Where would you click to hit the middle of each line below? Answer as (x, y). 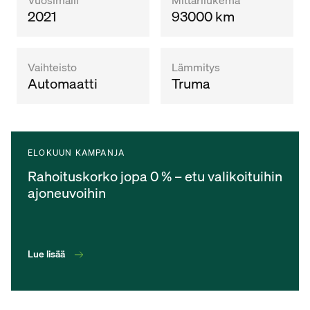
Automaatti (63, 83)
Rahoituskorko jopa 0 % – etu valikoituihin (155, 176)
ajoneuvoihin (67, 192)
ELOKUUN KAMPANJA (76, 152)
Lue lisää (46, 254)
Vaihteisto (52, 67)
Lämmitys (196, 67)
